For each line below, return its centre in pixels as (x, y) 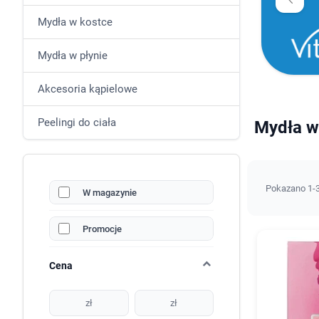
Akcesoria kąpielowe (88, 89)
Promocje (102, 229)
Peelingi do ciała (77, 122)
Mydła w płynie (73, 56)
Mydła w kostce (75, 22)
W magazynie (110, 192)
